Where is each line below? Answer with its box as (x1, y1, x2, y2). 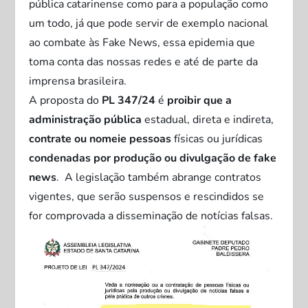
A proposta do (29, 93, 102, 108)
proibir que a (164, 93, 232, 108)
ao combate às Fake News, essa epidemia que (29, 35, 256, 50)
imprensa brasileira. (29, 74, 127, 89)
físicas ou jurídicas (171, 131, 263, 146)
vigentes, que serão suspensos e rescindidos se (29, 189, 265, 204)
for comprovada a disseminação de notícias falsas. (29, 208, 274, 223)
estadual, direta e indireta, (142, 112, 274, 127)
